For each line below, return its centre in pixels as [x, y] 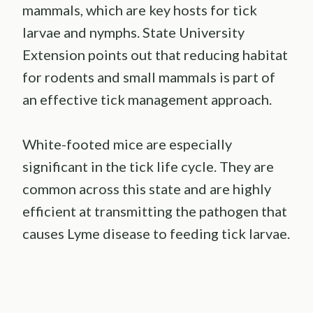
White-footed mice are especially [127, 144]
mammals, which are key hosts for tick [140, 10]
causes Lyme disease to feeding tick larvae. [156, 234]
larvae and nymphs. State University [133, 32]
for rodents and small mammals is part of [149, 77]
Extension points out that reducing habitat [155, 55]
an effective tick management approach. [147, 100]
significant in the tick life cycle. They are [148, 167]
